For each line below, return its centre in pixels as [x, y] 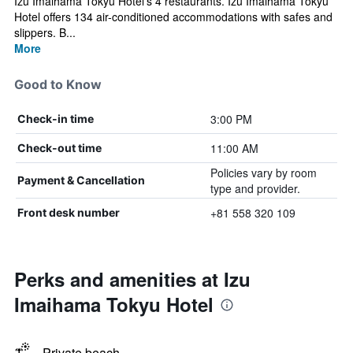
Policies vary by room [263, 173]
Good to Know [58, 84]
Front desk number [69, 212]
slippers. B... [45, 32]
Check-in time [56, 119]
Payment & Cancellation [81, 180]
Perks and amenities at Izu [132, 279]
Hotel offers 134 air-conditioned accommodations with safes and [173, 17]
